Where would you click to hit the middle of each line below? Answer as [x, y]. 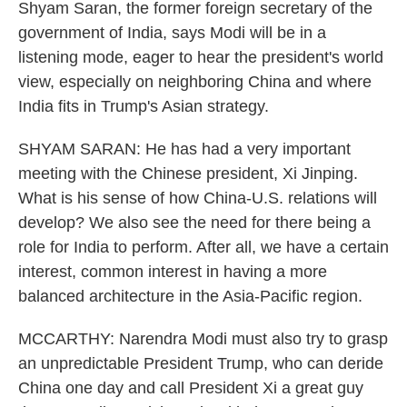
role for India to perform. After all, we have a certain [203, 247]
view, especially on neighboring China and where [195, 82]
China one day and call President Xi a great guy [191, 388]
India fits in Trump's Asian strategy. [144, 106]
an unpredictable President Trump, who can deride [201, 363]
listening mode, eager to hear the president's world [201, 57]
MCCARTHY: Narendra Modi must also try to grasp [203, 339]
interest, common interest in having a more [173, 272]
